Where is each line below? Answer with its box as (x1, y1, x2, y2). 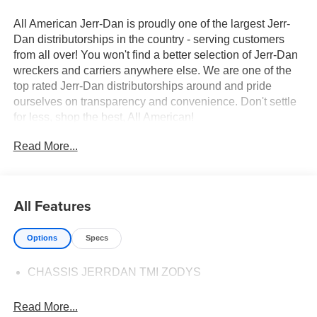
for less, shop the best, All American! (13, 110, 194, 123)
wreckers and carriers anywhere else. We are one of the (13, 64, 292, 76)
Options (27, 234, 58, 243)
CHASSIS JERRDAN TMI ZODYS (27, 265, 201, 278)
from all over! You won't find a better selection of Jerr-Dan (13, 48, 298, 61)
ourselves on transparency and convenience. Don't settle (13, 95, 296, 108)
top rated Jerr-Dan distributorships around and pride (13, 79, 272, 92)
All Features (14, 195, 91, 216)
